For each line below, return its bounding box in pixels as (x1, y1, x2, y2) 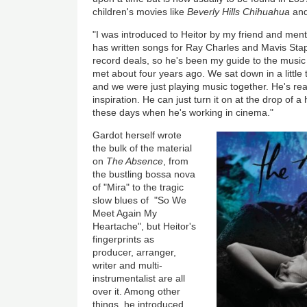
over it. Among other (93, 285, 181, 297)
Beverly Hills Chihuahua (187, 5, 291, 17)
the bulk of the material (93, 142, 193, 153)
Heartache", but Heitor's (93, 220, 197, 232)
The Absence (106, 155, 164, 167)
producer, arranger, (93, 246, 177, 258)
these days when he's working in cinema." (93, 106, 277, 118)
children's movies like (93, 5, 188, 17)
